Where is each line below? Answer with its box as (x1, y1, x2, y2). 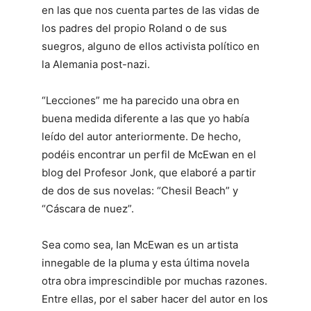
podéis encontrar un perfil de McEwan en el (42, 148, 256, 162)
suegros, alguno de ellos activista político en (42, 40, 260, 53)
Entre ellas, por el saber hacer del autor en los (42, 292, 268, 306)
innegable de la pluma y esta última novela (42, 256, 249, 270)
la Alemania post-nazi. (42, 58, 150, 72)
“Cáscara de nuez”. (42, 202, 134, 216)
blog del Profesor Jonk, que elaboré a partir (42, 166, 256, 180)
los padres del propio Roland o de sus (42, 22, 227, 35)
